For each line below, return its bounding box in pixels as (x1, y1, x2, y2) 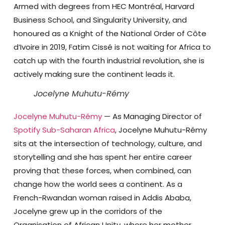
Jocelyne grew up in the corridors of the (13, 205, 162, 216)
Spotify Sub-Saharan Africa (13, 124, 115, 135)
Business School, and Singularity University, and (13, 14, 187, 25)
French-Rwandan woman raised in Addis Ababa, (13, 192, 191, 203)
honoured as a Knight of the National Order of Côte (13, 28, 206, 39)
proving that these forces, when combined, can (13, 165, 191, 176)
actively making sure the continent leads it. (13, 68, 175, 79)
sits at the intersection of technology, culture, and (13, 138, 202, 149)
